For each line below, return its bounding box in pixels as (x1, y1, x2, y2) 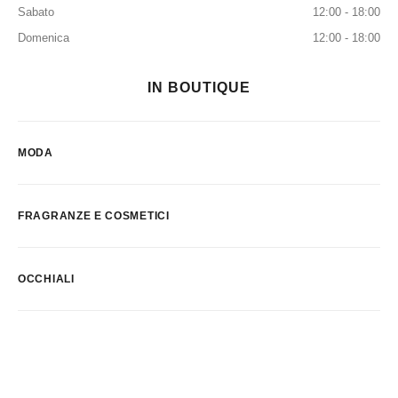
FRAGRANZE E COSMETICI (18, 210, 170, 222)
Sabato (18, 5, 54, 19)
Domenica (18, 31, 69, 44)
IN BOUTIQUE (147, 80, 251, 95)
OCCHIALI (18, 273, 75, 285)
